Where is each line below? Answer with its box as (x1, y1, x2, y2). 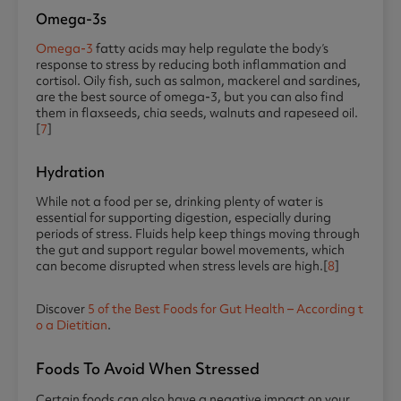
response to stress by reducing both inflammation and (36, 56, 346, 73)
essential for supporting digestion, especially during (36, 209, 331, 226)
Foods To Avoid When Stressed (36, 358, 260, 380)
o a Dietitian (36, 317, 107, 334)
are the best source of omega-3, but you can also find (36, 89, 344, 106)
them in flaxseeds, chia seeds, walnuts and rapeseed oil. (36, 105, 358, 122)
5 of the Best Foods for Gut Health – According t (88, 301, 363, 318)
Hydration (36, 162, 105, 183)
